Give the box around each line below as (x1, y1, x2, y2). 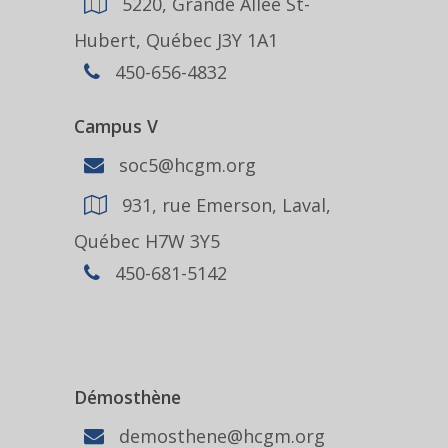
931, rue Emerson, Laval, (117, 192, 331, 217)
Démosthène (74, 385, 181, 409)
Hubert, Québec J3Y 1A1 (74, 28, 278, 52)
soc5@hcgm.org (114, 152, 256, 177)
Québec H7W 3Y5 (74, 229, 220, 253)
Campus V (74, 114, 158, 138)
